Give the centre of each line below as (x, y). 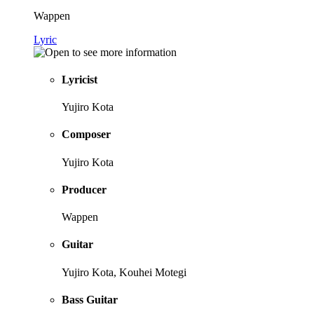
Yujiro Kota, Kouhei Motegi (124, 272)
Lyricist (80, 79)
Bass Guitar (90, 299)
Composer (86, 135)
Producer (84, 189)
